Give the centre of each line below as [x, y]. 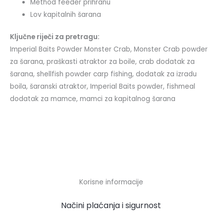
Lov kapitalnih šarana [66, 14]
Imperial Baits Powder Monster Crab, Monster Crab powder [109, 50]
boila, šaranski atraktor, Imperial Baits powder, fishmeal [103, 87]
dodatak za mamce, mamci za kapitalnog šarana [93, 99]
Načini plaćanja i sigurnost [111, 206]
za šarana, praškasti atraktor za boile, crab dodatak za [102, 62]
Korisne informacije [111, 182]
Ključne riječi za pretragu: [55, 37]
